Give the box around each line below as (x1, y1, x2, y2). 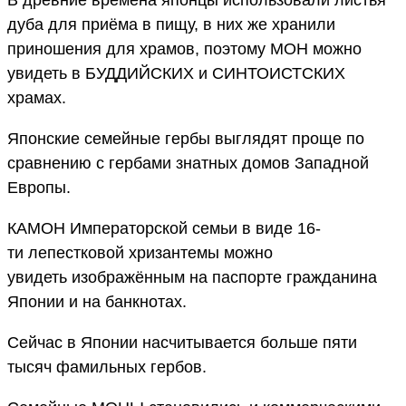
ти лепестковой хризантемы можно (7, 243, 273, 262)
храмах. (7, 88, 66, 107)
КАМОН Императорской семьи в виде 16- (7, 218, 321, 237)
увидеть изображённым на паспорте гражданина (7, 267, 377, 286)
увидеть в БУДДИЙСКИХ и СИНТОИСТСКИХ (7, 63, 345, 82)
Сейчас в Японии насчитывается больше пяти (7, 333, 357, 352)
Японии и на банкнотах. (7, 292, 187, 311)
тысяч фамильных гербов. (7, 357, 207, 376)
